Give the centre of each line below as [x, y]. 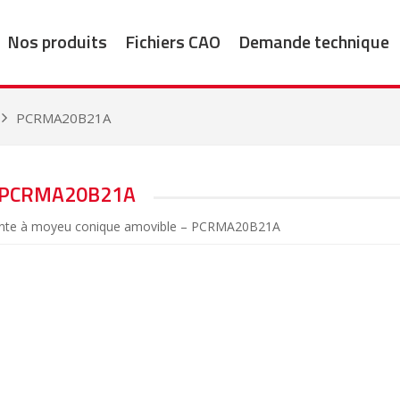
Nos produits [57, 41]
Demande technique [313, 41]
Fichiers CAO [172, 41]
